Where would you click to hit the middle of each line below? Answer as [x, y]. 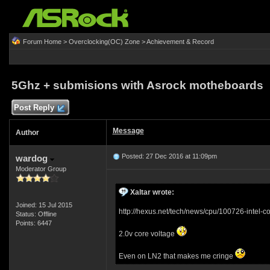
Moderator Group [41, 169]
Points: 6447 [33, 223]
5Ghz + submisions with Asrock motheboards [137, 85]
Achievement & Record [180, 42]
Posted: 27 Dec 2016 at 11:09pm [168, 156]
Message [128, 131]
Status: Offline [36, 214]
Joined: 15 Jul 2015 [44, 205]
